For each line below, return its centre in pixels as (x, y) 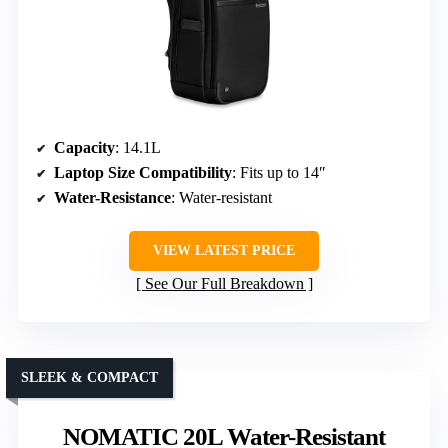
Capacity (84, 148)
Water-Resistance (112, 198)
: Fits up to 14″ (279, 173)
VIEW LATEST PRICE (224, 251)
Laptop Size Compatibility (143, 173)
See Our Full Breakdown (224, 284)
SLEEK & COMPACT (89, 378)
